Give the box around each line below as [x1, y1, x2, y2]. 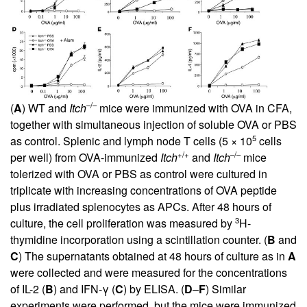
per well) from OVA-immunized [10, 149, 160, 166]
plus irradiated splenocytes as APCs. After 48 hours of [10, 199, 271, 215]
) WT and [22, 100, 69, 116]
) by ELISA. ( [123, 281, 184, 297]
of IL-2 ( [10, 281, 45, 297]
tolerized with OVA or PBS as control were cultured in [10, 166, 267, 182]
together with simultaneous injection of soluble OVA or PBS [10, 116, 297, 133]
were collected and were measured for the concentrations [10, 265, 287, 281]
